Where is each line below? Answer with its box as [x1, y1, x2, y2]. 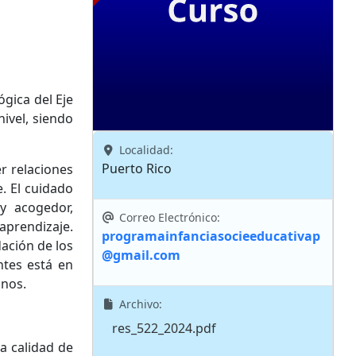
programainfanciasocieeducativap [102, 227, 320, 245]
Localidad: [115, 142, 173, 157]
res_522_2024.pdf [112, 319, 216, 337]
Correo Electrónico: [115, 210, 220, 225]
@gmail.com [102, 246, 180, 264]
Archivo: [115, 296, 162, 311]
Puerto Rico [102, 160, 172, 177]
